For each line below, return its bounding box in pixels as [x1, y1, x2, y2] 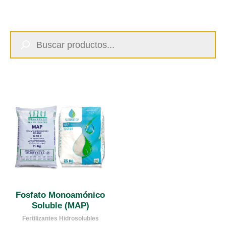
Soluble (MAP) [31, 200, 89, 210]
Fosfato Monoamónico [16, 190, 105, 200]
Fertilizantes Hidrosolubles [22, 215, 99, 222]
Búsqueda [10, 25, 42, 33]
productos [10, 38, 41, 46]
